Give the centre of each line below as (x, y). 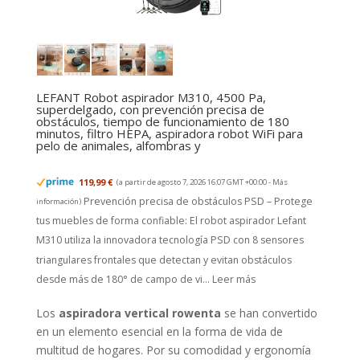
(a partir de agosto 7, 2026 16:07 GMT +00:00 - (194, 182)
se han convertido (269, 313)
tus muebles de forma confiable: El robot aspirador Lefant (171, 221)
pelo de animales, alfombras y (118, 145)
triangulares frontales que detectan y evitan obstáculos (164, 260)
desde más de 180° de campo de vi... (124, 279)
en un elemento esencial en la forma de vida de (159, 332)
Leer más (233, 279)
